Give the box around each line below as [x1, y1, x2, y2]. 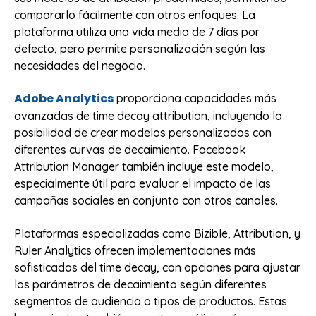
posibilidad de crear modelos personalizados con [14, 126, 272, 140]
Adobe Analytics [14, 90, 114, 107]
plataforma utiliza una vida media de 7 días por [14, 25, 260, 39]
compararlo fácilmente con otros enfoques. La [14, 8, 255, 23]
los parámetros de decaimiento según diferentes [14, 276, 267, 291]
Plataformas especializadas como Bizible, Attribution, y [14, 226, 300, 241]
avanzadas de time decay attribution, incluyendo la [14, 109, 282, 123]
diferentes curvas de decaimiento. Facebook [14, 142, 245, 157]
